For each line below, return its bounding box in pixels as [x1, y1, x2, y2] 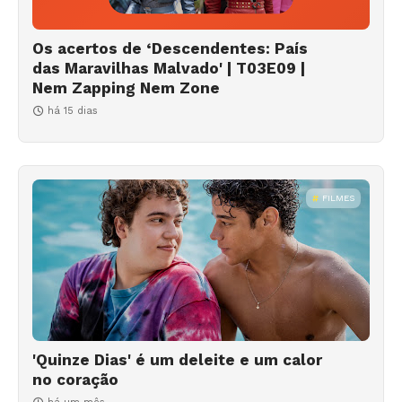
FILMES [322, 192, 354, 203]
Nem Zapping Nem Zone [32, 78, 220, 97]
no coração [32, 370, 118, 389]
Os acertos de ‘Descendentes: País [32, 39, 308, 57]
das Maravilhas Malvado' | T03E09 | [32, 58, 305, 77]
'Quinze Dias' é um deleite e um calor [32, 350, 322, 369]
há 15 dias [48, 104, 98, 117]
